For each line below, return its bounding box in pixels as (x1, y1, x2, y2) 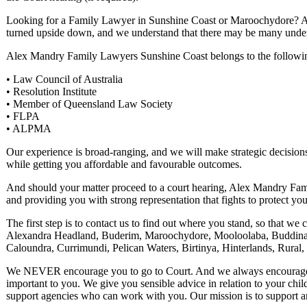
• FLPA (6, 110, 40, 122)
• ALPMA (6, 122, 51, 134)
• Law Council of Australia (6, 73, 123, 85)
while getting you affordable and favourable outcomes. (6, 158, 242, 170)
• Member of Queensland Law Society (6, 97, 173, 110)
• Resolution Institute (6, 85, 97, 97)
